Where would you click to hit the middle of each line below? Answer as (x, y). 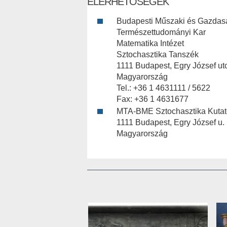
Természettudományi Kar (161, 32)
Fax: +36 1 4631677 (153, 99)
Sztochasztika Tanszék (158, 55)
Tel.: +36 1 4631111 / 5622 (163, 88)
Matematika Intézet (150, 44)
